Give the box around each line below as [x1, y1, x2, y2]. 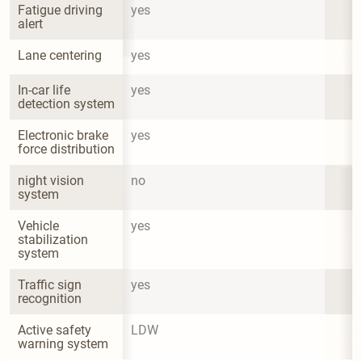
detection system [18, 95, 115, 112]
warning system [18, 335, 108, 351]
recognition [18, 290, 82, 306]
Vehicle [18, 217, 62, 234]
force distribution [18, 141, 115, 157]
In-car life [18, 82, 74, 98]
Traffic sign [18, 276, 85, 293]
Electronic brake [18, 127, 112, 143]
